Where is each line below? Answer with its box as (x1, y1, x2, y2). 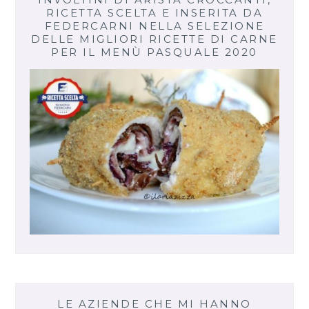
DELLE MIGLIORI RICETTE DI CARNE (31, 32, 278, 46)
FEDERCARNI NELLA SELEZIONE (44, 19, 265, 33)
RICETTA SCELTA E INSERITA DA (46, 6, 263, 20)
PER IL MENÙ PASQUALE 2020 (51, 46, 258, 59)
